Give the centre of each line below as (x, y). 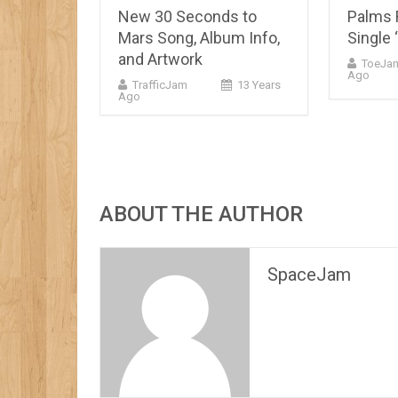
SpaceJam (309, 274)
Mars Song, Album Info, (199, 37)
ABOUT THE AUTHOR (201, 214)
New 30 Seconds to (187, 16)
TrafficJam (160, 84)
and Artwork (160, 59)
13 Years (259, 84)
